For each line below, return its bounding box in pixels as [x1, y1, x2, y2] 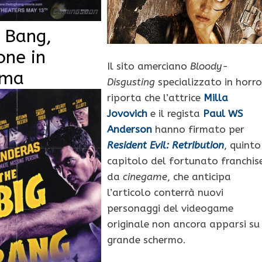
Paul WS [202, 108, 243, 120]
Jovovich [106, 108, 147, 120]
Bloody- [189, 60, 228, 73]
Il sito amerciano [106, 60, 190, 73]
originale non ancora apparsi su [106, 218, 260, 230]
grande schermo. [106, 234, 186, 246]
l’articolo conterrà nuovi [106, 187, 223, 199]
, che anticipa [167, 171, 231, 183]
